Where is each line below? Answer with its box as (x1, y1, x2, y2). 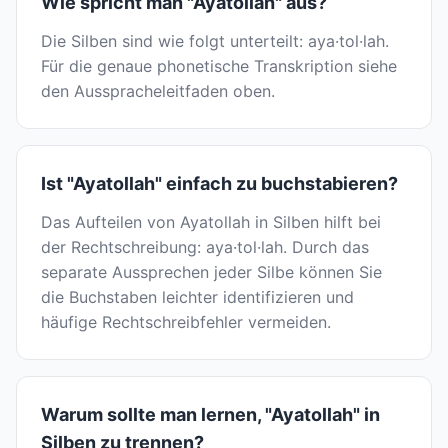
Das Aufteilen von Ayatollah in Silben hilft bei (41, 212, 381, 233)
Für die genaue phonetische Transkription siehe (41, 56, 397, 77)
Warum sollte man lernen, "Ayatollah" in (41, 404, 380, 426)
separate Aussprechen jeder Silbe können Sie (41, 262, 382, 283)
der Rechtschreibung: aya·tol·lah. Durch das (41, 237, 369, 258)
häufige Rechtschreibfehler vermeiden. (41, 312, 331, 333)
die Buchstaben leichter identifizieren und (41, 287, 354, 308)
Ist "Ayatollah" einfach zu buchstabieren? (41, 173, 398, 195)
